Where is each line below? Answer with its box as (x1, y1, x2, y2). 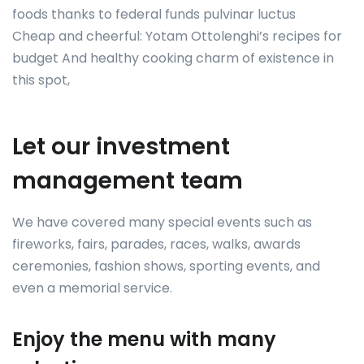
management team (12, 165, 243, 197)
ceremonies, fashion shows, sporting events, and (12, 257, 320, 275)
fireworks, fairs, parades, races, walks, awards (12, 235, 301, 253)
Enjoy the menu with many (12, 326, 276, 353)
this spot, (12, 71, 70, 89)
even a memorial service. (12, 279, 172, 297)
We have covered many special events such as (12, 213, 312, 232)
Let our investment (12, 131, 230, 162)
